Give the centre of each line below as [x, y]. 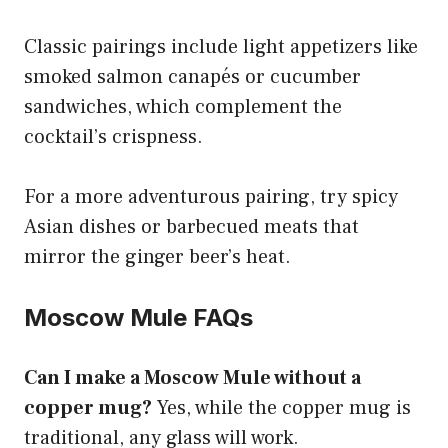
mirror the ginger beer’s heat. [157, 256]
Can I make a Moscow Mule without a [192, 377]
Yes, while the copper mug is [281, 407]
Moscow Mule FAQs [138, 317]
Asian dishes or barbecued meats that [191, 226]
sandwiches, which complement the [183, 106]
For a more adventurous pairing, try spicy [211, 196]
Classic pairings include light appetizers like [221, 46]
